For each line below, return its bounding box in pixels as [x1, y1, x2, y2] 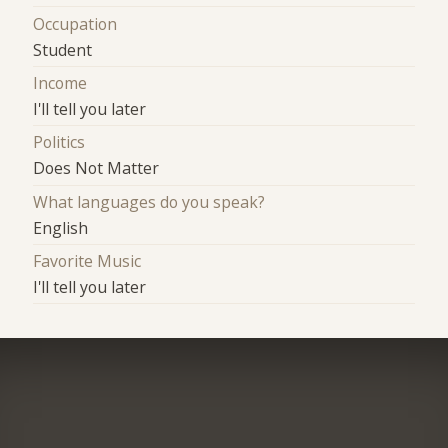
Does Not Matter [33, 157, 160, 180]
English [33, 216, 89, 239]
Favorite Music [33, 250, 142, 273]
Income [33, 72, 88, 94]
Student [33, 38, 93, 61]
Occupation [33, 12, 118, 35]
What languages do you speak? [33, 190, 266, 213]
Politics [33, 131, 86, 154]
